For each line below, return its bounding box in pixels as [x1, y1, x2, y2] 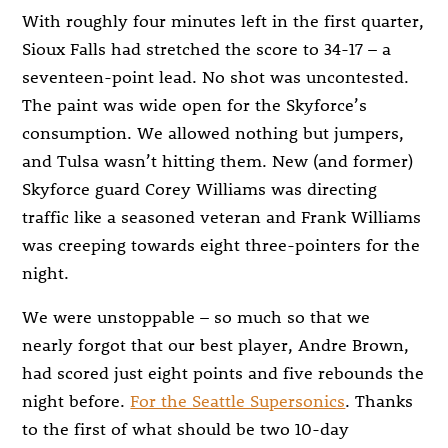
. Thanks [345, 389, 414, 412]
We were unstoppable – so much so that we [22, 305, 371, 328]
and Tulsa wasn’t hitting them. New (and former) [22, 148, 414, 171]
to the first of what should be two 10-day [22, 417, 350, 440]
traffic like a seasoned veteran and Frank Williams [22, 204, 422, 227]
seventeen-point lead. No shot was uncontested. [22, 64, 410, 87]
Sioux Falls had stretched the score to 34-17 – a [22, 36, 392, 59]
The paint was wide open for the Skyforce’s [22, 92, 368, 115]
